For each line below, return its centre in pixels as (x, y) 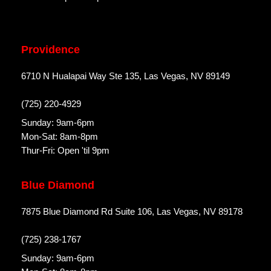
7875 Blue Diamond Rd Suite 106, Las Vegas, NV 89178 (132, 212)
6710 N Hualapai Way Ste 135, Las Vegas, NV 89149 (126, 76)
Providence (51, 50)
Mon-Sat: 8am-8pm (60, 137)
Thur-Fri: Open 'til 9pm (65, 151)
